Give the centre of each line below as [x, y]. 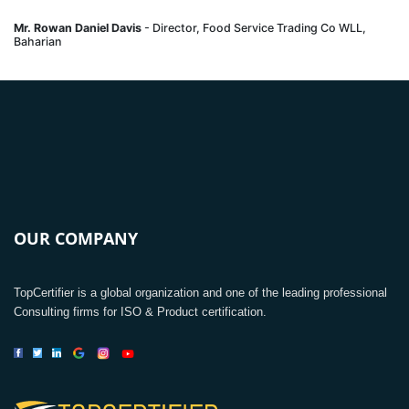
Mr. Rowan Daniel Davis [78, 27]
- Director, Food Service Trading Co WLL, [254, 27]
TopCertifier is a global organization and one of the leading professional [200, 292]
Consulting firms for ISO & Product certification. [140, 311]
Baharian [37, 41]
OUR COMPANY [76, 238]
